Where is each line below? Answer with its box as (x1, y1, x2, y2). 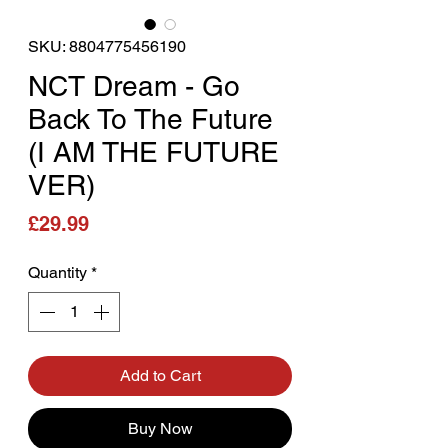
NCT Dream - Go (28, 69, 240, 102)
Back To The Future (28, 102, 273, 135)
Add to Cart (119, 365, 201, 385)
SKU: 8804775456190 (28, 36, 186, 56)
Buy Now (127, 418, 193, 438)
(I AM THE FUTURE (28, 135, 279, 168)
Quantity (28, 262, 87, 282)
